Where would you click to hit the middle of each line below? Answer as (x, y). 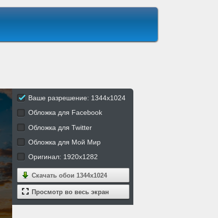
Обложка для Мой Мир (64, 142)
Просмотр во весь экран (70, 192)
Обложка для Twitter (60, 127)
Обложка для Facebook (65, 113)
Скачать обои (54, 176)
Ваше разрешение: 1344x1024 (77, 98)
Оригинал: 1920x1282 (63, 157)
